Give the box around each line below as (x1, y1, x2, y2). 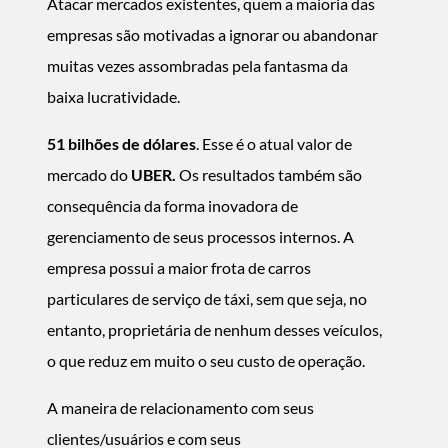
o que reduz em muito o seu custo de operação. (47, 351, 365, 370)
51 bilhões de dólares (47, 134, 196, 153)
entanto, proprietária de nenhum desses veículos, (47, 320, 382, 339)
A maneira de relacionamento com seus (47, 398, 314, 417)
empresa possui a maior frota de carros (47, 258, 311, 277)
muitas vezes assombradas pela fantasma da (47, 56, 348, 75)
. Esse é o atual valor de (196, 134, 352, 153)
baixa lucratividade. (47, 87, 180, 106)
